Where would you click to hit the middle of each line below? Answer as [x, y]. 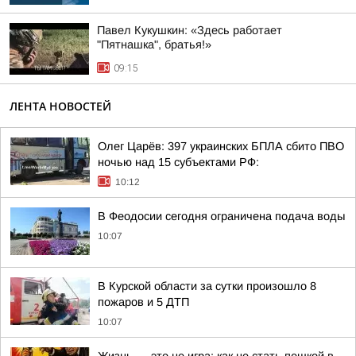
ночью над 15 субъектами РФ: [178, 162]
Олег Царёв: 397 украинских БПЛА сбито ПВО [221, 146]
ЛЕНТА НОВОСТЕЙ [60, 106]
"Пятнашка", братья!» [154, 44]
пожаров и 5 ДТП [143, 302]
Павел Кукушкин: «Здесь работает [190, 30]
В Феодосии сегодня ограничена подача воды [221, 216]
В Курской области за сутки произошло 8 [207, 286]
